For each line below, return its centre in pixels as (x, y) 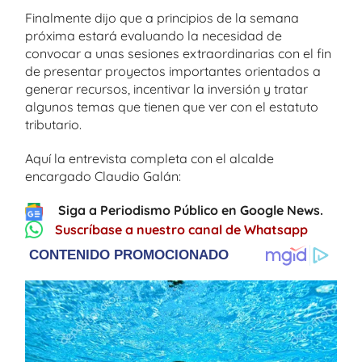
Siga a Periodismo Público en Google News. (191, 210)
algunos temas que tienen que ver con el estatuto (172, 107)
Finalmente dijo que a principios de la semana (162, 18)
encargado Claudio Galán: (103, 176)
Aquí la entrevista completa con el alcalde (149, 158)
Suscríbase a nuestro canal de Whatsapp (181, 229)
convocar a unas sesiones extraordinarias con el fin (178, 53)
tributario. (53, 124)
